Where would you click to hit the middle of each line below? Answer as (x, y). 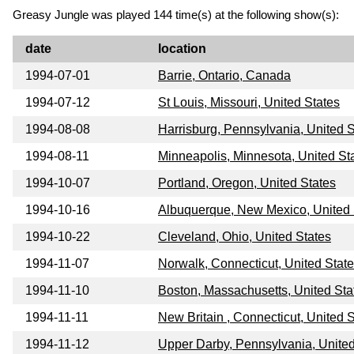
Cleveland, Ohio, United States (245, 237)
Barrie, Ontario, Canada (224, 76)
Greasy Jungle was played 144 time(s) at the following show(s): (176, 15)
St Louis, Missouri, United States (249, 103)
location (182, 49)
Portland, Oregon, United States (247, 183)
